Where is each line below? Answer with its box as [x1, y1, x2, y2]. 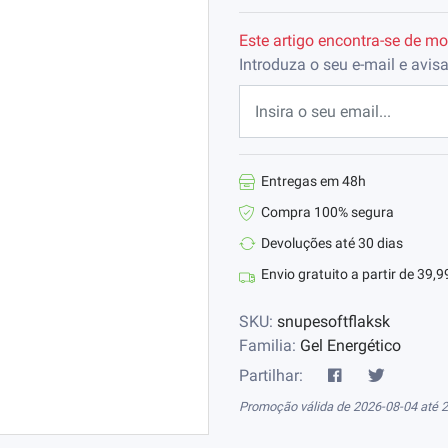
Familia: [239, 336, 300, 356]
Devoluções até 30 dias [261, 235, 403, 252]
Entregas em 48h [261, 173, 366, 190]
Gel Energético [300, 336, 401, 356]
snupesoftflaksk [277, 312, 390, 332]
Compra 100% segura [261, 204, 394, 221]
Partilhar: [239, 366, 303, 386]
